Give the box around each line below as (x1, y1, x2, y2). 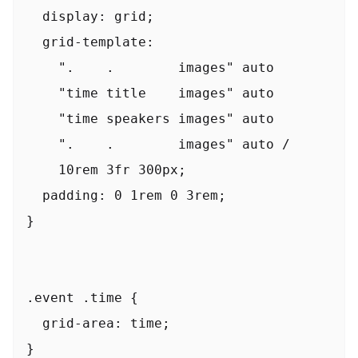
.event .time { (26, 289, 138, 305)
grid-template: (26, 34, 154, 50)
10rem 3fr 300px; (26, 161, 186, 177)
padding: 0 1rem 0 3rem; (26, 187, 226, 203)
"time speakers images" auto (26, 110, 274, 126)
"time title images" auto (26, 85, 274, 101)
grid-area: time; (26, 315, 170, 331)
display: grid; (26, 8, 154, 24)
